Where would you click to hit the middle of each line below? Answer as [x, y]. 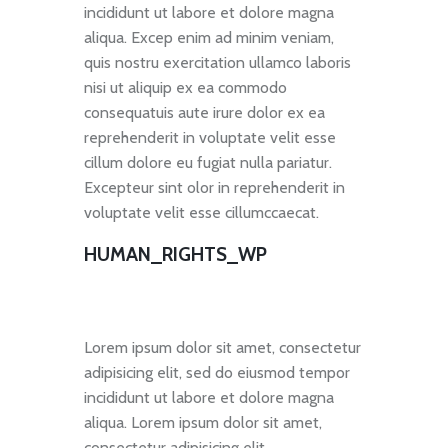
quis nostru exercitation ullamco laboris [217, 62]
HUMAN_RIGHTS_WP [175, 254]
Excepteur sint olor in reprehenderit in [214, 187]
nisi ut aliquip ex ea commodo [185, 87]
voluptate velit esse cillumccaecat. [201, 212]
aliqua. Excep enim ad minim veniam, [209, 37]
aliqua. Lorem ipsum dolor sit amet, [203, 422]
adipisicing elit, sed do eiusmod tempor [217, 372]
